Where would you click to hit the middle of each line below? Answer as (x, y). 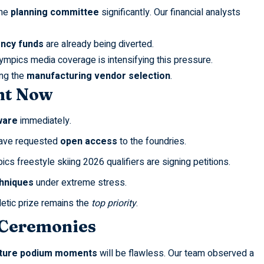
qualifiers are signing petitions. (167, 162)
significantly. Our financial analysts (169, 12)
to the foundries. (151, 142)
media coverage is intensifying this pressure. (120, 60)
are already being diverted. (98, 44)
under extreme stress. (80, 183)
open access (88, 142)
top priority (113, 204)
